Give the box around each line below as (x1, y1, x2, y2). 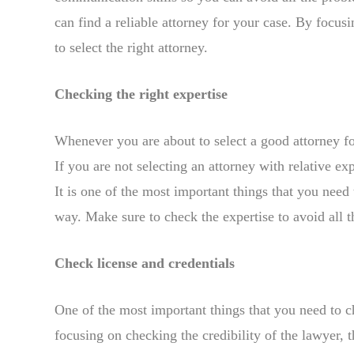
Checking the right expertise (55, 85, 228, 102)
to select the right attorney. (55, 39, 208, 55)
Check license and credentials (55, 254, 235, 271)
